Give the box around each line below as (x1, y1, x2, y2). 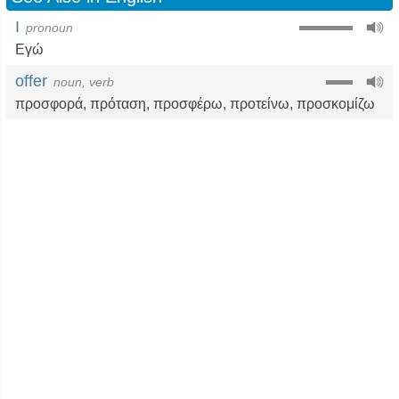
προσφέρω (153, 96, 223, 111)
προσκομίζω (297, 96, 375, 111)
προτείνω (230, 96, 289, 111)
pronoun (26, 20, 73, 35)
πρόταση (90, 96, 146, 111)
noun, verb (53, 75, 114, 89)
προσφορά (15, 96, 83, 111)
